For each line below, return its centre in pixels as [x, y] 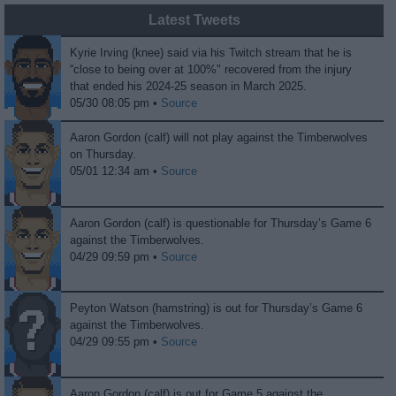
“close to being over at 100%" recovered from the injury [211, 69]
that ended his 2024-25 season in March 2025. [189, 86]
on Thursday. [103, 155]
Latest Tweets [194, 19]
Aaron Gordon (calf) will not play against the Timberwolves [219, 138]
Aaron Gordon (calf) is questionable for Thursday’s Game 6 [221, 223]
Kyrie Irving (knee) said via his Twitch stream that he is [211, 52]
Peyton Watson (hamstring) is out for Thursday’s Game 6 [217, 308]
